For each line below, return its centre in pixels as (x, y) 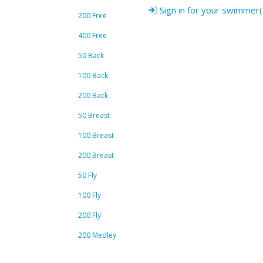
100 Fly (90, 195)
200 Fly (90, 215)
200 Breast (96, 156)
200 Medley (97, 235)
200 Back (93, 96)
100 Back (93, 76)
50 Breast (94, 116)
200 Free (92, 16)
